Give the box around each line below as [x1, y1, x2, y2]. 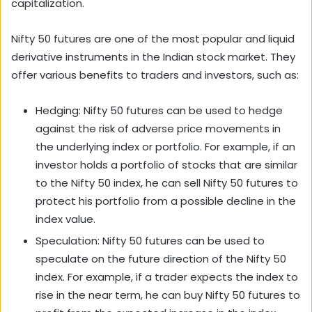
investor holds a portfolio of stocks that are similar [36, 157, 297, 172]
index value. [36, 211, 95, 226]
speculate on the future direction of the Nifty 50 [36, 251, 286, 266]
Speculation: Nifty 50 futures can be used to [36, 233, 265, 248]
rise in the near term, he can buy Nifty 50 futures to [36, 287, 300, 302]
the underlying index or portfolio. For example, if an [36, 139, 295, 154]
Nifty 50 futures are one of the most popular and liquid [11, 31, 295, 46]
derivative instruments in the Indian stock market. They [11, 49, 295, 64]
